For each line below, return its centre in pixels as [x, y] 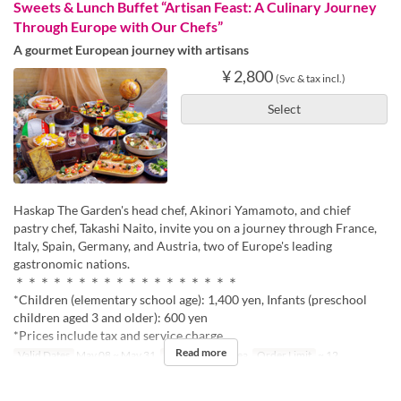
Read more [200, 352]
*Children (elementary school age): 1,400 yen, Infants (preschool [190, 299]
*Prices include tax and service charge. [119, 335]
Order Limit [284, 354]
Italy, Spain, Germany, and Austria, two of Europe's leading [173, 245]
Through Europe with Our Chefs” [118, 26]
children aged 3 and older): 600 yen [111, 317]
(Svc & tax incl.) [311, 78]
